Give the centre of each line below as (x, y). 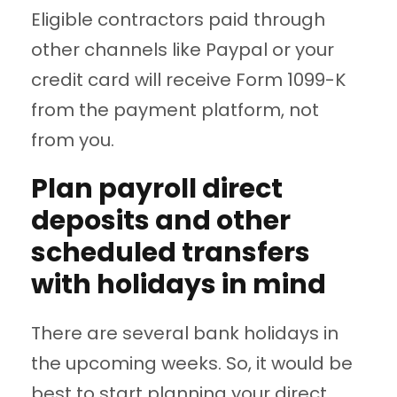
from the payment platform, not (175, 110)
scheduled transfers (171, 253)
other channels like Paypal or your (183, 50)
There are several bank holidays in (185, 334)
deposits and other (161, 221)
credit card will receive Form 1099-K (188, 80)
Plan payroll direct (157, 189)
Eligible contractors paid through (178, 20)
